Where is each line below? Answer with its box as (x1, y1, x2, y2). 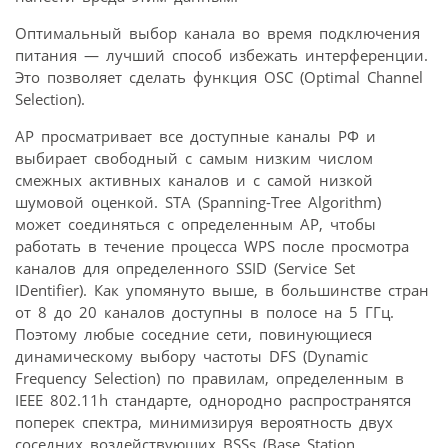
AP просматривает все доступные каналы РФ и (15, 126, 376, 147)
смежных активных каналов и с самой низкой (15, 170, 373, 191)
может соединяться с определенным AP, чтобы (15, 214, 376, 235)
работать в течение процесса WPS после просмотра (15, 236, 409, 257)
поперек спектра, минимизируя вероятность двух (15, 412, 393, 433)
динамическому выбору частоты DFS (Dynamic (15, 346, 368, 367)
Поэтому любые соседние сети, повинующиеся (15, 324, 372, 345)
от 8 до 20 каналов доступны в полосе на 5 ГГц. (15, 302, 394, 323)
